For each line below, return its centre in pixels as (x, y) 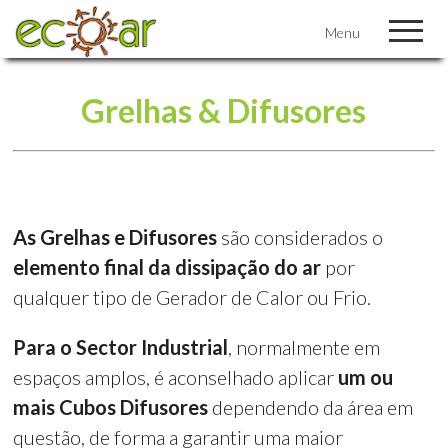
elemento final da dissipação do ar (167, 266)
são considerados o (300, 236)
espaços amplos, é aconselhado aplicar (176, 376)
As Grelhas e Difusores (115, 236)
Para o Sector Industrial (121, 346)
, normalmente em (304, 346)
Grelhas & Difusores (224, 110)
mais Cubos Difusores (111, 406)
